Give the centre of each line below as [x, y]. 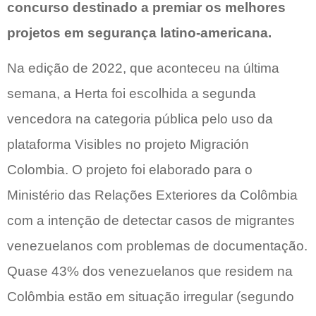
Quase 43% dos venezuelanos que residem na [150, 272]
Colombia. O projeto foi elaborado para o [130, 170]
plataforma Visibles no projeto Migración [128, 145]
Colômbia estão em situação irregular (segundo [151, 297]
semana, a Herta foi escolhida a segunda [132, 94]
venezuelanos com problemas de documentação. [157, 246]
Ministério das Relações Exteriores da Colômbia [152, 195]
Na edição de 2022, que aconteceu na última [143, 68]
